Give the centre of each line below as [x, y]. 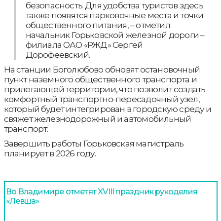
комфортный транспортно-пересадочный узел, [102, 99]
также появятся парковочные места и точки [114, 15]
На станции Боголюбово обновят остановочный [102, 69]
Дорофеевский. [58, 55]
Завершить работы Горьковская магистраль [94, 143]
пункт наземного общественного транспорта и [100, 79]
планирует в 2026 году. [50, 153]
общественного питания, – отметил [98, 25]
